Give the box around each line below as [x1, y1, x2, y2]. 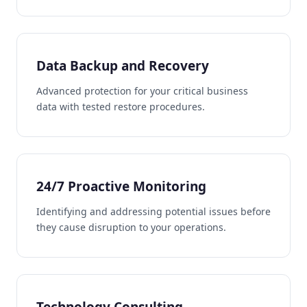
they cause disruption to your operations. [36, 220, 226, 234]
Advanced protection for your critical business [36, 84, 248, 97]
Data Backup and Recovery [36, 56, 209, 75]
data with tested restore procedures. [36, 99, 205, 113]
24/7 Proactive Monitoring [36, 177, 206, 195]
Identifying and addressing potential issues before [36, 204, 271, 218]
